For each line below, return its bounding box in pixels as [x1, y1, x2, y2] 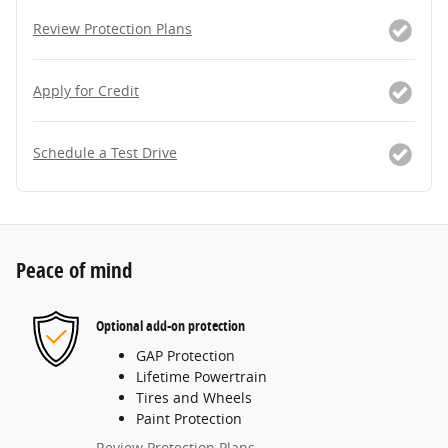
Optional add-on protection [96, 316, 245, 336]
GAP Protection [136, 345, 235, 365]
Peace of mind [16, 255, 132, 284]
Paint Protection [136, 408, 242, 428]
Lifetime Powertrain [136, 366, 267, 386]
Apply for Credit [33, 80, 139, 100]
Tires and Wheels [136, 387, 252, 407]
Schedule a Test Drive [33, 142, 177, 162]
